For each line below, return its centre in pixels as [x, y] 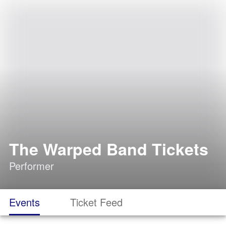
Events [24, 202]
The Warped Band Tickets [109, 149]
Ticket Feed [96, 202]
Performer [32, 166]
